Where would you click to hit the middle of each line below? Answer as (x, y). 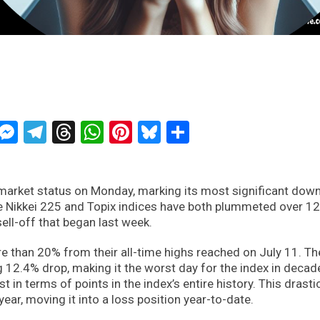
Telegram (92, 132)
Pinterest (177, 132)
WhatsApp (155, 132)
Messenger (73, 132)
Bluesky (199, 132)
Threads (115, 132)
